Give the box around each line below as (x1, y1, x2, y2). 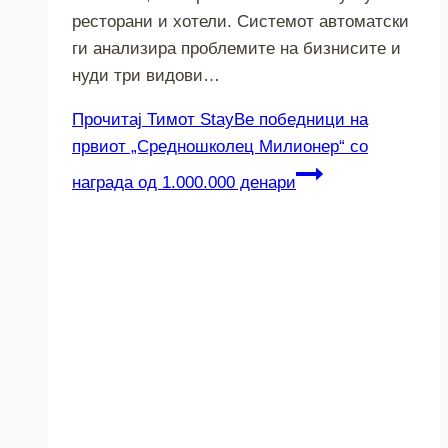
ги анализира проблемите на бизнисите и (72, 38, 401, 58)
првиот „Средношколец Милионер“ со (72, 136, 368, 156)
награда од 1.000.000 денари (72, 172, 296, 192)
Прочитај (72, 109, 142, 129)
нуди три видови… (72, 65, 220, 85)
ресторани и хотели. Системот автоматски (72, 11, 409, 31)
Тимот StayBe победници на (142, 109, 368, 129)
